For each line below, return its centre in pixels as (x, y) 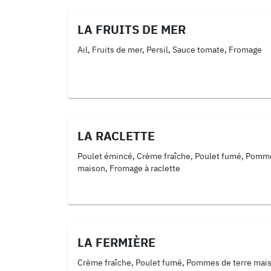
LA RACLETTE (116, 136)
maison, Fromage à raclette (129, 168)
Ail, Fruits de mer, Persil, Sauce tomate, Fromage (170, 50)
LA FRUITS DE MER (132, 29)
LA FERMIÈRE (116, 242)
